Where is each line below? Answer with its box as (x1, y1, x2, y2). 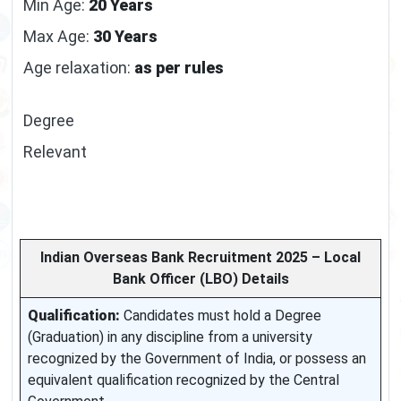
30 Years (93, 26, 158, 46)
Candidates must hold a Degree (120, 306, 321, 324)
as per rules (134, 57, 224, 77)
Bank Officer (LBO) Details (112, 269, 289, 287)
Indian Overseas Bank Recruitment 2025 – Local (40, 248, 361, 266)
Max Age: (23, 26, 93, 46)
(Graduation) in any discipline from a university (28, 328, 312, 346)
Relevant (23, 141, 87, 161)
